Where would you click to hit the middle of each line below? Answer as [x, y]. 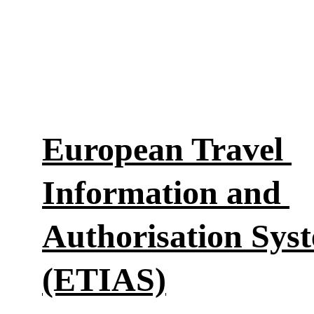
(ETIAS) [104, 279]
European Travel [167, 149]
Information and [166, 192]
